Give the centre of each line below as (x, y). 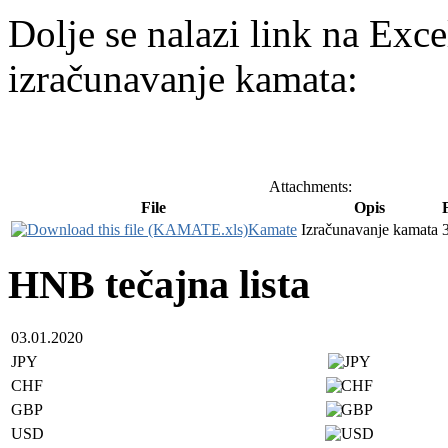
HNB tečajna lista (159, 284)
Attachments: (311, 186)
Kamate (272, 229)
